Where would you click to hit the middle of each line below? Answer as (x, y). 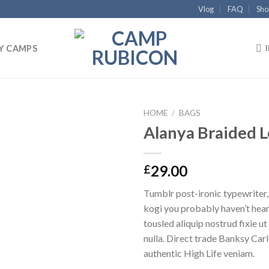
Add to (102, 143)
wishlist (102, 154)
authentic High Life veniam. (199, 253)
